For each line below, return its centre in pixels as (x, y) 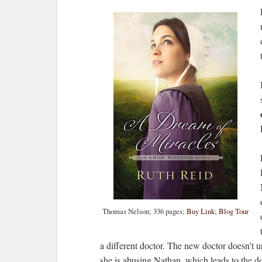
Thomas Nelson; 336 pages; (144, 211)
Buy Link (201, 211)
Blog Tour (234, 211)
